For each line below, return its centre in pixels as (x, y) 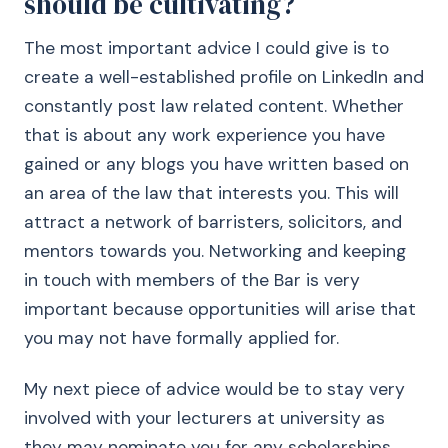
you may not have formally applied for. (181, 338)
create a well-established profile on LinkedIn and (224, 77)
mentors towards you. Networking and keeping (215, 251)
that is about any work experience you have (204, 135)
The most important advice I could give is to (206, 48)
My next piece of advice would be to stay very (214, 389)
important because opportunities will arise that (220, 309)
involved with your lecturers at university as (204, 418)
